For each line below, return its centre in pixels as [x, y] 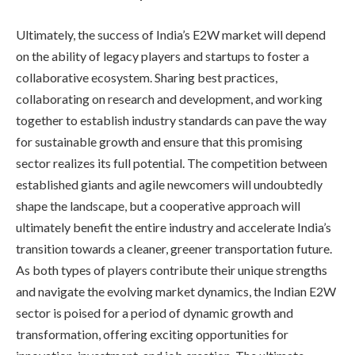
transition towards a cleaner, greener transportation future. [174, 248]
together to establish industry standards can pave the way [171, 120]
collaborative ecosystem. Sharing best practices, [147, 77]
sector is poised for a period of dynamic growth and [155, 312]
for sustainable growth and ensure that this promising [159, 141]
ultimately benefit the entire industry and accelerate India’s [174, 227]
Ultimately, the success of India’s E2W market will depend [171, 34]
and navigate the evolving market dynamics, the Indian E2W [176, 291]
